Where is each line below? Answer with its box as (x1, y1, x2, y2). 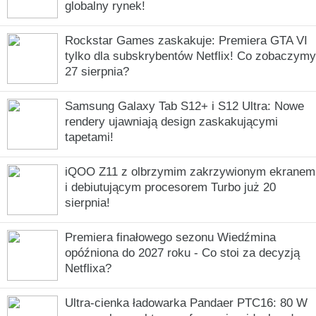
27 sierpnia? (65, 64, 129, 78)
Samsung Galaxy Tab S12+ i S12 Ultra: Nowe (65, 99, 304, 113)
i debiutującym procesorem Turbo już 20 (65, 180, 276, 194)
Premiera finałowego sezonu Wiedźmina (65, 230, 276, 244)
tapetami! (65, 130, 114, 144)
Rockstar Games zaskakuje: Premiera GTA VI (65, 33, 308, 47)
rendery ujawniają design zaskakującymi (65, 114, 278, 128)
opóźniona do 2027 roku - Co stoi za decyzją (65, 245, 300, 260)
